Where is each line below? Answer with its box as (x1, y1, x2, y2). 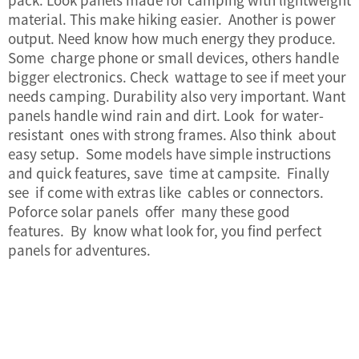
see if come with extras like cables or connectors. (8, 182, 324, 202)
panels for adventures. (8, 240, 151, 260)
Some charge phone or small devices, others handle (8, 47, 339, 67)
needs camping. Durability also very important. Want (8, 86, 345, 106)
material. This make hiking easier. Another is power (8, 9, 336, 29)
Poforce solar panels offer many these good (8, 201, 290, 221)
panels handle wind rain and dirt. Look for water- (8, 105, 324, 125)
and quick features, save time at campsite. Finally (8, 163, 329, 183)
